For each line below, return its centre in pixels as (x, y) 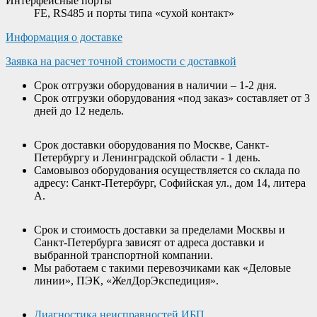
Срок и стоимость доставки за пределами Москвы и (160, 229)
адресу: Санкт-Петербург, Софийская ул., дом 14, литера (170, 183)
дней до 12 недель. (79, 110)
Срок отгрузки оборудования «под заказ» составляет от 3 (172, 98)
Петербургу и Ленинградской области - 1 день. (147, 157)
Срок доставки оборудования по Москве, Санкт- (151, 144)
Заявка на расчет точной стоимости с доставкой (121, 61)
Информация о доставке (64, 37)
